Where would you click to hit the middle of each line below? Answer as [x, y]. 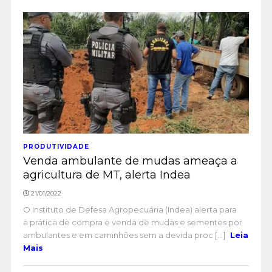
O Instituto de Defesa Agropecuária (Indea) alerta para [130, 209]
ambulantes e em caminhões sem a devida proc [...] [125, 235]
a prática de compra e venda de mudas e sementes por [132, 222]
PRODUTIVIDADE [56, 147]
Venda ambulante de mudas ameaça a [130, 161]
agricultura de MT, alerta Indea [107, 175]
